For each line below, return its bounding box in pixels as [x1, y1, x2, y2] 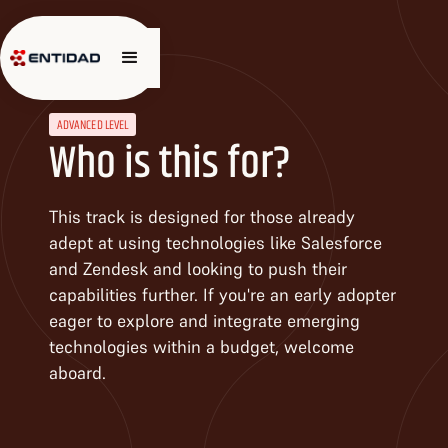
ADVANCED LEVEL [56, 117, 129, 133]
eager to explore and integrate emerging [49, 309, 360, 332]
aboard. [49, 361, 106, 384]
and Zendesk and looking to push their [49, 257, 347, 280]
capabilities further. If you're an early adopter [49, 283, 396, 306]
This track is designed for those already [49, 205, 355, 228]
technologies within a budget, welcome [49, 335, 354, 358]
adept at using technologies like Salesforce [49, 231, 382, 254]
